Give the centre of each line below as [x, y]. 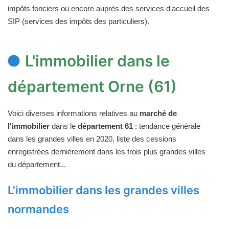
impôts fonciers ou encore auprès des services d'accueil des [109, 9]
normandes [38, 209]
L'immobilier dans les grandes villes [104, 190]
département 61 [105, 126]
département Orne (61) [92, 87]
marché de [158, 113]
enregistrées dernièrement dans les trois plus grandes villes [107, 152]
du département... [37, 165]
